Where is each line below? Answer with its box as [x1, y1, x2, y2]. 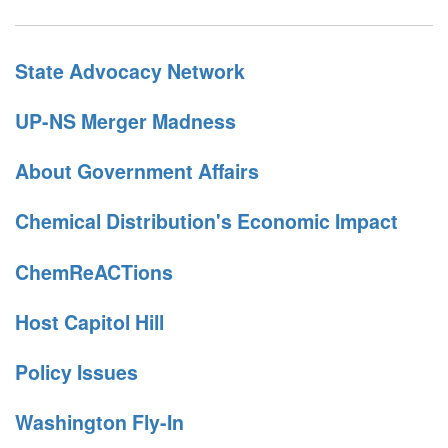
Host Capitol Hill [15, 307, 164, 336]
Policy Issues [15, 357, 138, 386]
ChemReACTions [15, 257, 173, 286]
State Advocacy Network [15, 57, 245, 86]
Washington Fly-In [15, 407, 184, 436]
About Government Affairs [15, 157, 259, 186]
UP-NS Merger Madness [15, 107, 236, 136]
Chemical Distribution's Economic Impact [15, 207, 398, 236]
